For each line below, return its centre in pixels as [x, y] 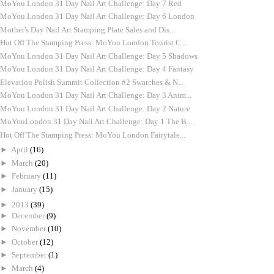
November [30, 229]
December [29, 215]
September [30, 255]
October [26, 242]
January [25, 189]
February [27, 176]
